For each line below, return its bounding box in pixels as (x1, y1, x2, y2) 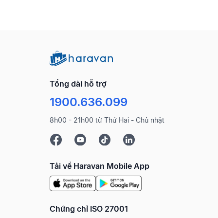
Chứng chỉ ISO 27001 (50, 203, 128, 214)
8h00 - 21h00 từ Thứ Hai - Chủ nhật (50, 115, 164, 124)
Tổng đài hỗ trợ (50, 78, 107, 89)
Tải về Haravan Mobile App (50, 161, 149, 171)
